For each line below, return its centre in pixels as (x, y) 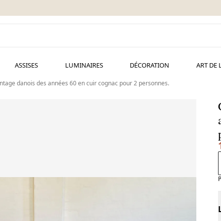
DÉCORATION (150, 65)
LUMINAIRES (84, 65)
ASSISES (26, 65)
